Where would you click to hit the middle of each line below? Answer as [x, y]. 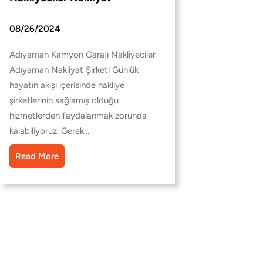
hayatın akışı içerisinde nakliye [67, 85]
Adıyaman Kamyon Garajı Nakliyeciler [82, 55]
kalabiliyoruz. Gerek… [49, 131]
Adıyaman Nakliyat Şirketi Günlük [74, 70]
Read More [37, 156]
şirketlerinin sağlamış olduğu [64, 101]
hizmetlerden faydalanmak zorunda [78, 116]
